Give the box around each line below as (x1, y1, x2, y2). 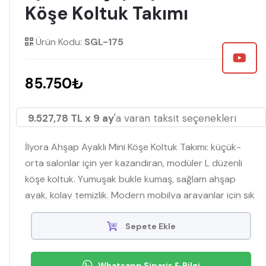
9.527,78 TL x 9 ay (28, 111, 114, 125)
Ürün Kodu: (33, 35, 84, 48)
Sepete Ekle (123, 220, 176, 232)
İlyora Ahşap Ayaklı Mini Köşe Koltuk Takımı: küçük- (25, 140, 241, 153)
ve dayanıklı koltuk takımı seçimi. (25, 204, 162, 217)
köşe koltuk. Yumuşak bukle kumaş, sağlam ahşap (25, 172, 236, 185)
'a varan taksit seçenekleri (114, 111, 236, 125)
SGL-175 (84, 35, 123, 48)
